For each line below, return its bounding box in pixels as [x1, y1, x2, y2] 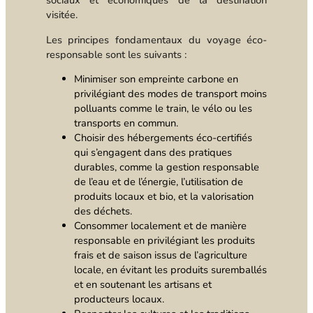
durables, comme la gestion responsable [73, 160, 259, 175]
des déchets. [73, 204, 132, 219]
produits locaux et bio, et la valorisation [73, 189, 254, 204]
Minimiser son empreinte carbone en [73, 72, 238, 87]
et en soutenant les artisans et [73, 277, 212, 292]
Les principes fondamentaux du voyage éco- [45, 32, 268, 47]
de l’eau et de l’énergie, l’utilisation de [73, 175, 243, 189]
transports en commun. [73, 116, 178, 131]
